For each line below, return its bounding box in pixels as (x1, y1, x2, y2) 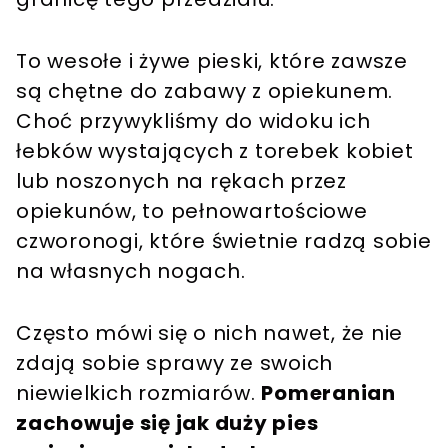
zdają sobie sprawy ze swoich (16, 349, 333, 378)
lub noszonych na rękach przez (16, 167, 347, 196)
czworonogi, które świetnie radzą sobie (16, 227, 432, 256)
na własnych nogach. (16, 257, 246, 286)
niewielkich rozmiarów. (16, 379, 262, 408)
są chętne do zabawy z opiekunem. (16, 77, 393, 106)
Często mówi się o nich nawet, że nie (16, 319, 403, 348)
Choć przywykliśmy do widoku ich (16, 107, 371, 136)
